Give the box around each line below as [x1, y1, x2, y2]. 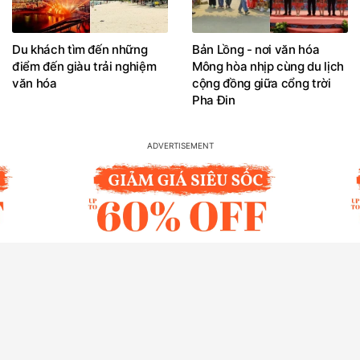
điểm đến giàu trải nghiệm [12, 58, 157, 74]
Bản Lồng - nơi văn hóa [192, 41, 320, 57]
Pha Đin [192, 92, 235, 108]
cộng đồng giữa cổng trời [192, 75, 331, 91]
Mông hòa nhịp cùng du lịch [192, 58, 344, 74]
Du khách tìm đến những [12, 41, 148, 57]
